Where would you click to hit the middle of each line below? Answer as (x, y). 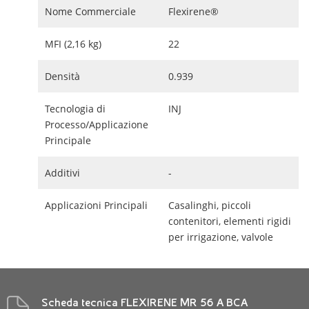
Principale (68, 140)
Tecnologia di (75, 109)
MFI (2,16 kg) (73, 44)
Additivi (62, 173)
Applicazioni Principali (96, 205)
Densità (62, 76)
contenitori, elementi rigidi (230, 221)
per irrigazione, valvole (221, 237)
